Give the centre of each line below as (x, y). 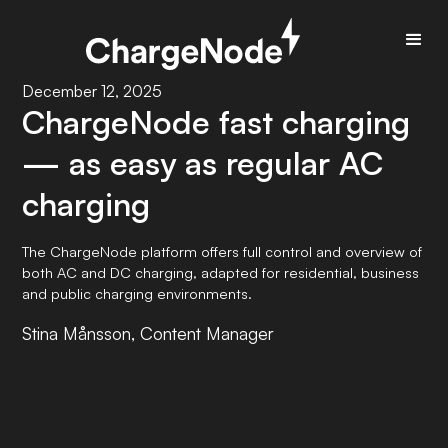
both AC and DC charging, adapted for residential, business (221, 272)
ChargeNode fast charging (216, 122)
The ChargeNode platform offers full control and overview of (222, 251)
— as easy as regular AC (203, 163)
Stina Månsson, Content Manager (148, 333)
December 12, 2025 (92, 91)
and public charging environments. (137, 293)
